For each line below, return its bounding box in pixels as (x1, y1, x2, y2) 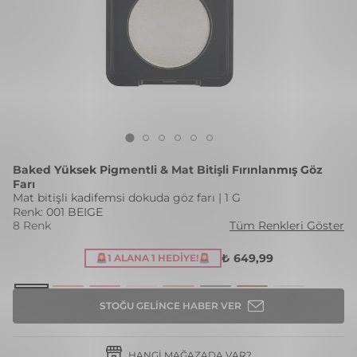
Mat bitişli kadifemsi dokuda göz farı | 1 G (13, 190, 241, 205)
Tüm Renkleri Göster (229, 218, 344, 233)
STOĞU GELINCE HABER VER (100, 300, 241, 312)
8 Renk (13, 218, 51, 233)
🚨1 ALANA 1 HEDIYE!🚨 (95, 252, 210, 264)
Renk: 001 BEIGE (13, 205, 103, 219)
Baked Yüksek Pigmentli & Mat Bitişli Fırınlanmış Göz (13, 163, 323, 177)
